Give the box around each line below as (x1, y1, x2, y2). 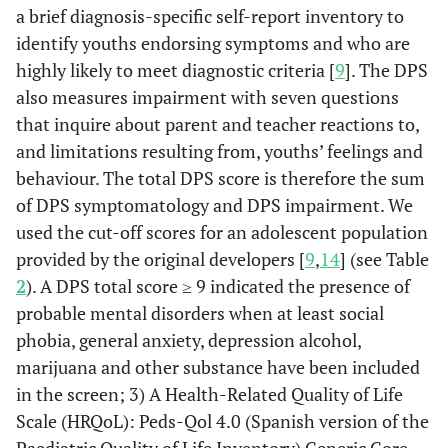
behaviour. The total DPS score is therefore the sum (16, 166, 425, 190)
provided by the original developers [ (16, 247, 305, 271)
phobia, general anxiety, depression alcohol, (16, 328, 361, 352)
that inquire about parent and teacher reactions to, (16, 112, 419, 136)
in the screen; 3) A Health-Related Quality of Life (16, 382, 403, 406)
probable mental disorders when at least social (16, 301, 384, 325)
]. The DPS (345, 58, 428, 82)
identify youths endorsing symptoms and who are (16, 31, 410, 55)
